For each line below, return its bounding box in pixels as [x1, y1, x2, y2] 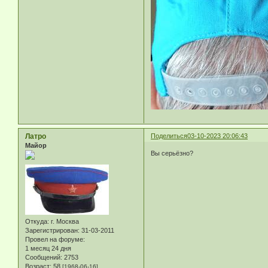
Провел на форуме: [25, 236, 85, 243]
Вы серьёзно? [151, 150, 194, 157]
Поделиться [151, 132, 188, 139]
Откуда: [25, 218, 49, 226]
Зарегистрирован [25, 227, 78, 234]
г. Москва [49, 218, 79, 226]
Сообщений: [25, 254, 62, 261]
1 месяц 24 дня [25, 245, 71, 252]
